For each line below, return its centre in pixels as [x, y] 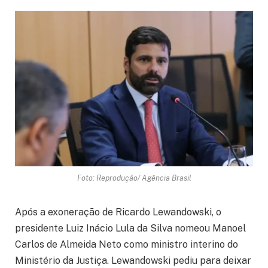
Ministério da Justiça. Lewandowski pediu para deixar [133, 261]
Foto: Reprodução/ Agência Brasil [134, 178]
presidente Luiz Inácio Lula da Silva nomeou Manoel [130, 229]
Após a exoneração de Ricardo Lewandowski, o [118, 212]
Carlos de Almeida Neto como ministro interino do [127, 245]
